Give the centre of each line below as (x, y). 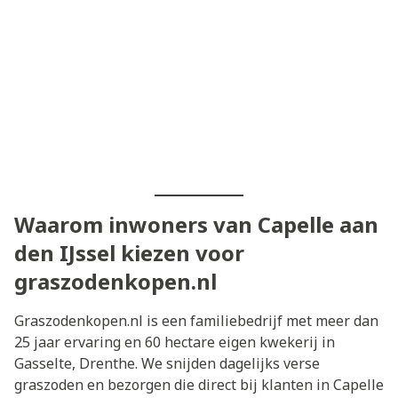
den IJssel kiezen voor (129, 252)
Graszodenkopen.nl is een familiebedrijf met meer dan (196, 320)
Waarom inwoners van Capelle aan (196, 224)
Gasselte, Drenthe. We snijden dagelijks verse (167, 363)
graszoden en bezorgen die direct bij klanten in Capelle (199, 384)
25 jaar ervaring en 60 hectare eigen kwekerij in (175, 342)
